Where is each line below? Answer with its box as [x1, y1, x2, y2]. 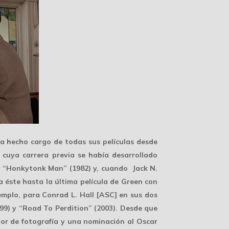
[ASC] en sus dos [94, 190, 158, 199]
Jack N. [132, 164, 158, 173]
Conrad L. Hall [42, 190, 94, 199]
